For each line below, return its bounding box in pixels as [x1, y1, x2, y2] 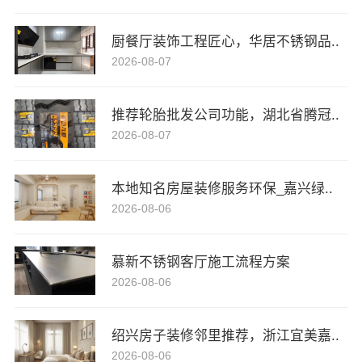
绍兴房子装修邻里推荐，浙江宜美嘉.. [111, 328, 339, 344]
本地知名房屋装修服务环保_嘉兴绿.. [111, 181, 333, 197]
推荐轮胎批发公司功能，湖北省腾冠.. [111, 107, 339, 124]
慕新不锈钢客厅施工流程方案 [111, 255, 290, 271]
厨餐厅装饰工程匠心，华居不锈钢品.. [111, 34, 339, 50]
